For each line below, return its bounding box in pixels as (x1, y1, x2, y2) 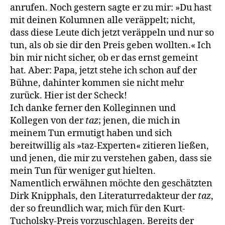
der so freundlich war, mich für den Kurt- (10, 202, 185, 214)
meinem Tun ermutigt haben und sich (10, 127, 172, 139)
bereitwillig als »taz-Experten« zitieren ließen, (10, 140, 209, 152)
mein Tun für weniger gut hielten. (10, 165, 156, 177)
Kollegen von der (10, 115, 85, 127)
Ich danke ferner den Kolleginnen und (10, 102, 176, 114)
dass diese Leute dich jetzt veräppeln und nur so (10, 27, 214, 39)
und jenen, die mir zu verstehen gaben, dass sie (10, 152, 212, 164)
